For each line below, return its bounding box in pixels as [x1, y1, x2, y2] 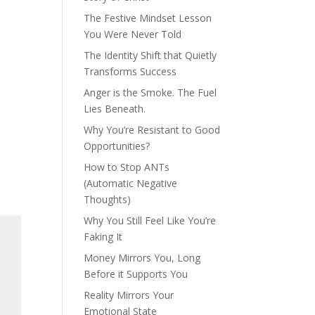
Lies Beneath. [84, 102, 146, 115]
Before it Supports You [84, 267, 188, 281]
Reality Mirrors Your [84, 288, 174, 302]
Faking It [84, 230, 123, 243]
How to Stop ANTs [84, 160, 170, 174]
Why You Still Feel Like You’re [84, 214, 217, 227]
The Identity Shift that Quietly [84, 49, 217, 62]
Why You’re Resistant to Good [84, 123, 221, 136]
